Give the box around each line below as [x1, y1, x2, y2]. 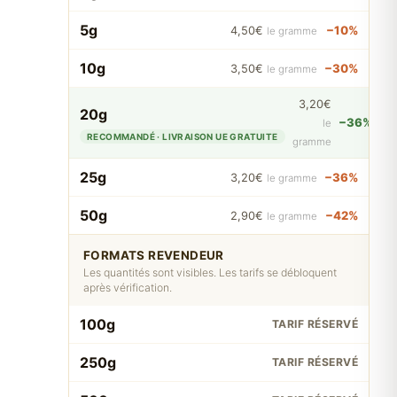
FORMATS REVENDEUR [83, 248, 224, 263]
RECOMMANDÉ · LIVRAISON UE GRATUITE [87, 130, 278, 142]
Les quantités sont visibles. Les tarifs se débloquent [83, 266, 337, 280]
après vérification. [83, 281, 172, 295]
